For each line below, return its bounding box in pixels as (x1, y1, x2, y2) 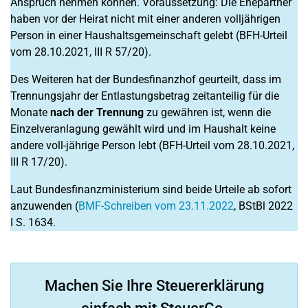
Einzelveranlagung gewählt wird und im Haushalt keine (10, 122, 276, 135)
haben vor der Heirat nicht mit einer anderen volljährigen (10, 12, 280, 25)
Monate (10, 106, 50, 119)
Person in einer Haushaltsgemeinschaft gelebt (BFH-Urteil (10, 29, 287, 42)
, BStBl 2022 (234, 199, 293, 212)
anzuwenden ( (10, 199, 78, 212)
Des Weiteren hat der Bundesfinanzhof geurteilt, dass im (10, 73, 281, 86)
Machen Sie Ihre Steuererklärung (44, 277, 264, 294)
